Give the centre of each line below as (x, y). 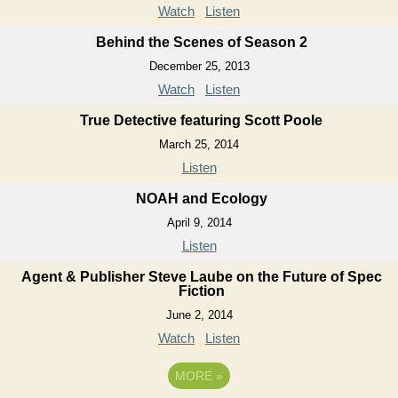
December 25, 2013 (199, 66)
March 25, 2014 (199, 144)
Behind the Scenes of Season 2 (201, 42)
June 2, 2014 (199, 314)
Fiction (201, 291)
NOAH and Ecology (201, 198)
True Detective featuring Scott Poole (201, 120)
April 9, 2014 (199, 222)
